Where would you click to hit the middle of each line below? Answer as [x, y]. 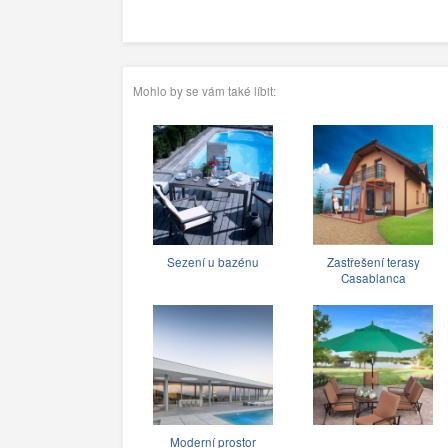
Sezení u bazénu [213, 261]
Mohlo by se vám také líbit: [204, 90]
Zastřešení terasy [373, 261]
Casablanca [373, 277]
